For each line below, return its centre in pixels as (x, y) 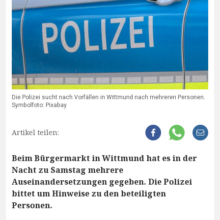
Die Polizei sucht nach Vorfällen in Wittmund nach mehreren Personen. (109, 97)
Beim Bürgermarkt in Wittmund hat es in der (104, 158)
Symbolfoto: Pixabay (39, 105)
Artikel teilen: (35, 132)
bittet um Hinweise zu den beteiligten (89, 193)
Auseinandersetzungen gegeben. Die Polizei (102, 181)
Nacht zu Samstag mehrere (68, 170)
